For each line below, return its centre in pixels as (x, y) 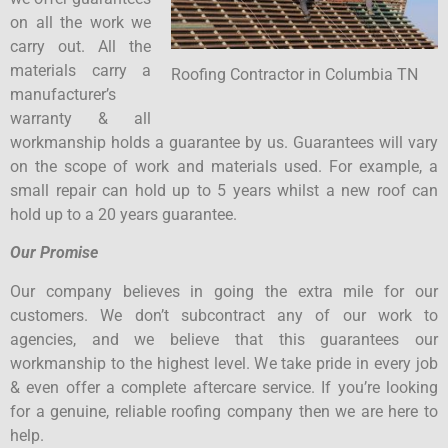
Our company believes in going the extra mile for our (224, 291)
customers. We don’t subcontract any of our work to (224, 315)
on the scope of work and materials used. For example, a (224, 166)
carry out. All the (80, 46)
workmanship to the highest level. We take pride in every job (224, 363)
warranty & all (80, 118)
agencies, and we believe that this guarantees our (224, 339)
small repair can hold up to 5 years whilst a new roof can (224, 190)
